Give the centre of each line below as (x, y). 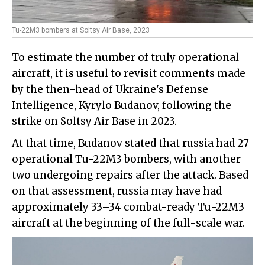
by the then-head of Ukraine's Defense (110, 89)
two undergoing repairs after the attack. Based (130, 175)
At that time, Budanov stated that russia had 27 (130, 143)
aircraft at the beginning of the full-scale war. (128, 223)
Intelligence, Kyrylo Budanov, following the (122, 105)
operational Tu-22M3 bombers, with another (126, 159)
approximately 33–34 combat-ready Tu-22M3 (128, 207)
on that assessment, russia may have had (117, 191)
